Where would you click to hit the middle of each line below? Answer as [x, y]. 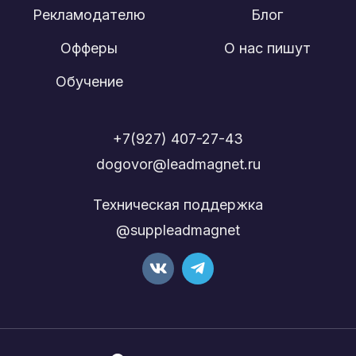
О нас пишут [267, 48]
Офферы [89, 48]
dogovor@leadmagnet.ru [178, 164]
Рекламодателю [89, 14]
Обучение [89, 81]
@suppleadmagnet [178, 230]
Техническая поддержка [178, 204]
